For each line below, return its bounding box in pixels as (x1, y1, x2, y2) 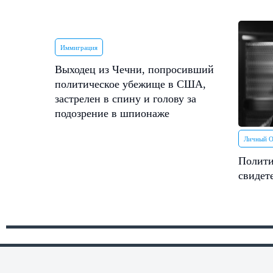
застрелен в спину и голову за (55, 93, 196, 105)
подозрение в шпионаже (55, 107, 169, 119)
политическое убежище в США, (55, 78, 206, 90)
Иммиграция (60, 44, 97, 51)
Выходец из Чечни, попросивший (55, 63, 214, 76)
